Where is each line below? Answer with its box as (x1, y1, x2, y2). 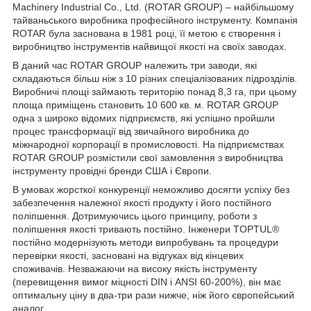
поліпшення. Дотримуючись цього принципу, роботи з (12, 210, 257, 221)
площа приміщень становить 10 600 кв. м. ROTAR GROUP (12, 99, 278, 110)
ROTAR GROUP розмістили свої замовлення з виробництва (12, 151, 283, 163)
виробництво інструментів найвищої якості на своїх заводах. (12, 40, 287, 52)
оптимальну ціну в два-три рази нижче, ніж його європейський (12, 289, 294, 301)
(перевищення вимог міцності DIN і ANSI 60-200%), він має (12, 276, 281, 287)
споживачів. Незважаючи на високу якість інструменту (12, 262, 257, 274)
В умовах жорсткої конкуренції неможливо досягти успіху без (12, 183, 289, 195)
